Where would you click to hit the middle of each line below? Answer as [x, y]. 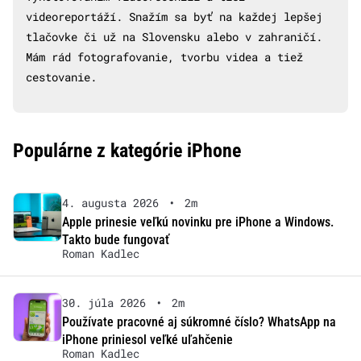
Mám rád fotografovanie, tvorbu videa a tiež [164, 56]
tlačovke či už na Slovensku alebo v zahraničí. [174, 36]
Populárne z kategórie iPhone [127, 150]
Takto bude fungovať [115, 239]
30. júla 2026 [104, 302]
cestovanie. [61, 77]
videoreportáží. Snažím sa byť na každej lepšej [174, 16]
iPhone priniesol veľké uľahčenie [147, 339]
